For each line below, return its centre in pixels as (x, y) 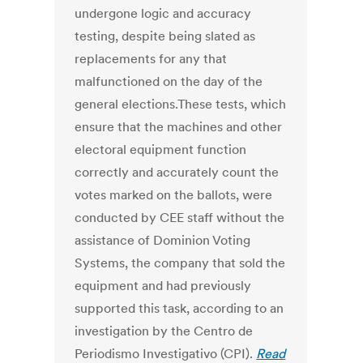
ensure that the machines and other (179, 127)
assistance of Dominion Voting (163, 240)
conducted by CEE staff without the (180, 218)
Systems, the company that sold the (180, 263)
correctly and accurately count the (177, 172)
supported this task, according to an (179, 308)
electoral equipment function (161, 149)
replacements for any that (151, 59)
